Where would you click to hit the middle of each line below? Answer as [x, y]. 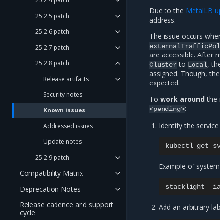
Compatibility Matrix [51, 173]
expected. [165, 83]
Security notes [63, 95]
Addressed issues [68, 126]
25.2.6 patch [52, 32]
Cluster [163, 65]
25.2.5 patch [52, 16]
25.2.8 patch [52, 63]
